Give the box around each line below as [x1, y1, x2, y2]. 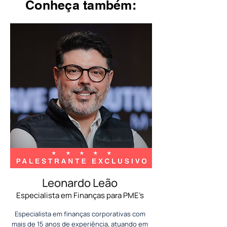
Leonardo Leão [42, 175, 118, 191]
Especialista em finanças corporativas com [14, 209, 145, 218]
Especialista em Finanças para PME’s [16, 190, 144, 201]
